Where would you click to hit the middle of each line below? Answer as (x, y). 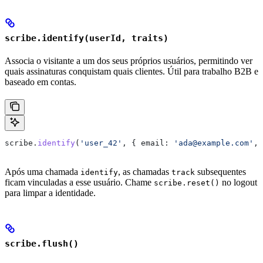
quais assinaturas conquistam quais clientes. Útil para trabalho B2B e (131, 71)
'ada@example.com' (211, 143)
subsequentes (220, 171)
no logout (238, 182)
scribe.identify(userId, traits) (87, 38)
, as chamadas (145, 171)
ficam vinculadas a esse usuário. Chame (79, 182)
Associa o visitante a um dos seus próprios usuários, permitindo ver (129, 60)
